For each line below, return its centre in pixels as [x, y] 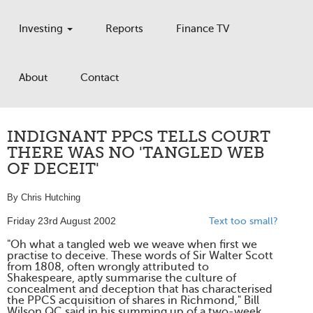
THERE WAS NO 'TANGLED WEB [136, 153]
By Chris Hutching [44, 197]
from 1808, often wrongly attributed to [108, 267]
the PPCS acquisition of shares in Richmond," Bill [133, 300]
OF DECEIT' [53, 169]
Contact [100, 78]
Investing [42, 29]
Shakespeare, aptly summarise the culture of [122, 278]
